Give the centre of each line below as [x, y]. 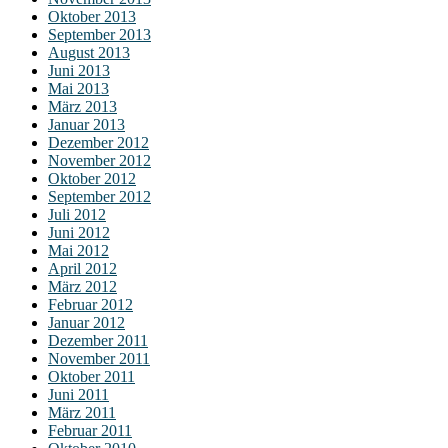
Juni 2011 [78, 394]
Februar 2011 [90, 430]
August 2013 [89, 52]
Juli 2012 [77, 214]
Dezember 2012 [98, 142]
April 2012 [82, 268]
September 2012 [99, 196]
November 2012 [99, 160]
